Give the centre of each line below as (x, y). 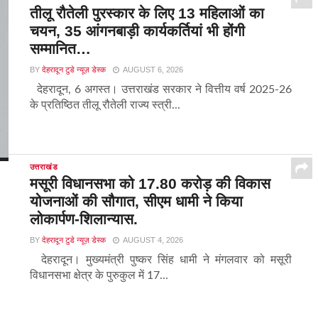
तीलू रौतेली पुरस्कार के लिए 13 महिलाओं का (147, 13)
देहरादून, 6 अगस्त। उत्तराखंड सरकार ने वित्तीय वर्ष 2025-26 (160, 90)
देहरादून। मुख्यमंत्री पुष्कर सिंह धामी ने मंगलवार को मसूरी (160, 260)
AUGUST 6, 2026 (153, 70)
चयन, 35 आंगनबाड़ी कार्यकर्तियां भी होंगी (137, 31)
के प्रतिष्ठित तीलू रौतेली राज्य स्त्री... (105, 105)
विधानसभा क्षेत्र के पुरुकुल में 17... (99, 276)
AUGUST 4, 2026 (153, 240)
